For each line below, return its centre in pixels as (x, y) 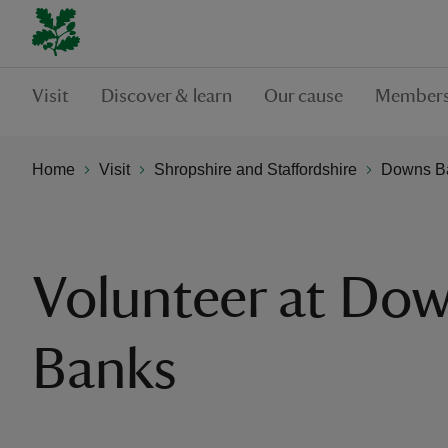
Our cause (303, 96)
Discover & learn (166, 96)
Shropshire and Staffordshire (255, 169)
